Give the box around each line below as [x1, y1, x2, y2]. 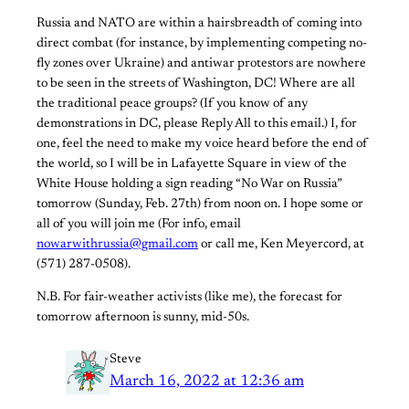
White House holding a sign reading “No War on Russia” [37, 177, 342, 191]
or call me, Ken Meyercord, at [198, 237, 364, 251]
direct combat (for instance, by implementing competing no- [37, 37, 367, 50]
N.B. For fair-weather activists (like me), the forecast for [37, 291, 342, 304]
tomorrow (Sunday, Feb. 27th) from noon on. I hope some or [37, 197, 363, 211]
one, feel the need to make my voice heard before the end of [37, 137, 368, 151]
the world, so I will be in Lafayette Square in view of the [37, 157, 347, 171]
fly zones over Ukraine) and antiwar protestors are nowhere [37, 57, 366, 70]
